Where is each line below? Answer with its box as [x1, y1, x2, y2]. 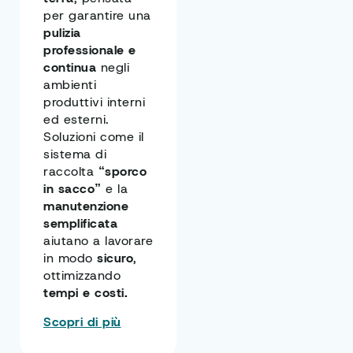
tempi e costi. [43, 284, 128, 302]
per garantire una [43, 7, 151, 24]
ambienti [43, 76, 96, 94]
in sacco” [43, 180, 102, 198]
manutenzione [43, 198, 128, 215]
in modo [43, 250, 97, 267]
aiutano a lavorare [43, 232, 153, 250]
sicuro [97, 250, 133, 267]
